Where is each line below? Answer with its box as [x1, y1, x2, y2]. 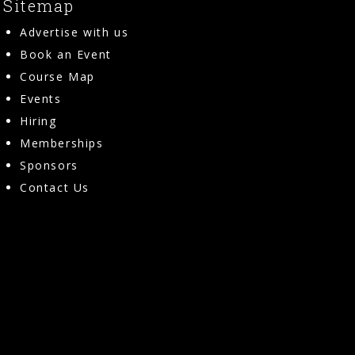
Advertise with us [20, 24, 129, 40]
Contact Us [20, 179, 90, 195]
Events [20, 90, 62, 106]
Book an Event [20, 46, 112, 62]
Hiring [20, 113, 57, 128]
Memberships [20, 135, 104, 151]
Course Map [20, 68, 95, 84]
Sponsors [20, 157, 78, 173]
